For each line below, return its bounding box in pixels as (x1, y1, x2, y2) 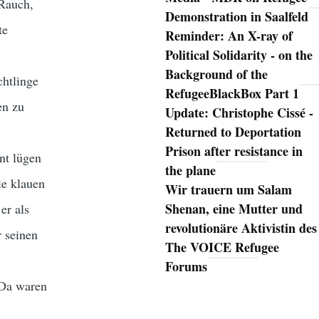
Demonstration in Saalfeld (164, 7, 308, 26)
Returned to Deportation (164, 122, 301, 142)
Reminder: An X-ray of (164, 26, 293, 46)
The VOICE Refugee (164, 238, 279, 257)
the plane (164, 161, 216, 180)
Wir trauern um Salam (164, 180, 292, 199)
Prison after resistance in (164, 142, 303, 161)
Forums (164, 257, 207, 276)
